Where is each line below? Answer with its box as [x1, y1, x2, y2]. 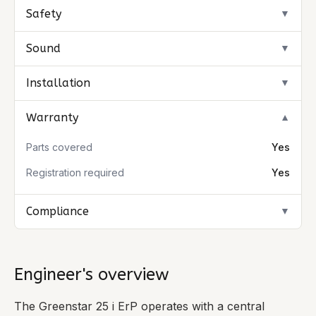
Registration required [26, 166, 124, 178]
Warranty [26, 111, 78, 124]
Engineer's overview [14, 265, 169, 284]
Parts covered [26, 141, 92, 153]
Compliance [26, 205, 89, 218]
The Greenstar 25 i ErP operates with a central [14, 299, 265, 313]
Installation [26, 76, 90, 90]
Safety [26, 7, 61, 20]
